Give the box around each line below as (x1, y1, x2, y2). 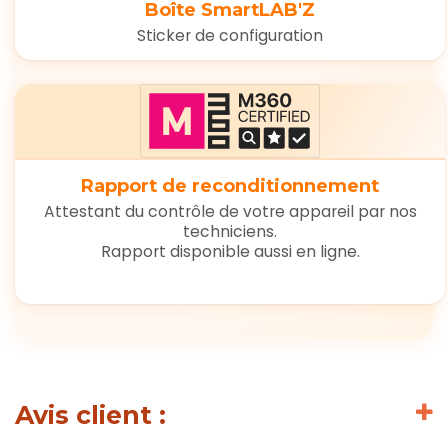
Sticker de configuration (137, 25, 324, 47)
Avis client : (15, 400, 166, 431)
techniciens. (183, 220, 278, 242)
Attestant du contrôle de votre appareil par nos (43, 200, 417, 222)
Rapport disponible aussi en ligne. (100, 240, 360, 262)
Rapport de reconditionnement (81, 173, 380, 197)
